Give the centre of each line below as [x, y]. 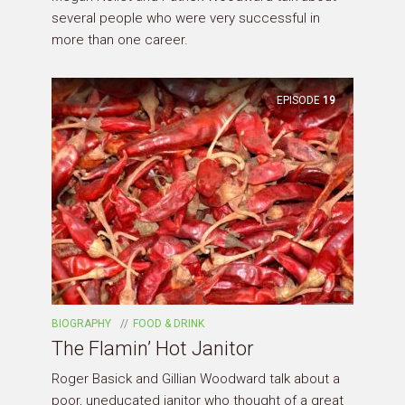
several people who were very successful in [186, 19]
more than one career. [120, 40]
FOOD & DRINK [169, 324]
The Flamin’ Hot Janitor [153, 349]
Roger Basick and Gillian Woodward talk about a [196, 379]
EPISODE [298, 100]
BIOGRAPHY [81, 324]
